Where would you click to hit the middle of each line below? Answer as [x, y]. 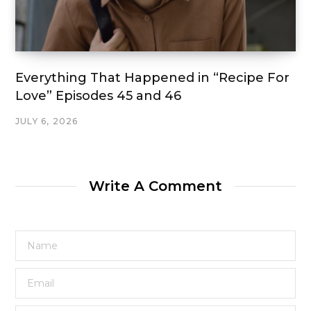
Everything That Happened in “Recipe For [152, 78]
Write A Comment [155, 186]
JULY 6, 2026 [47, 121]
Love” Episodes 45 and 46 [98, 96]
